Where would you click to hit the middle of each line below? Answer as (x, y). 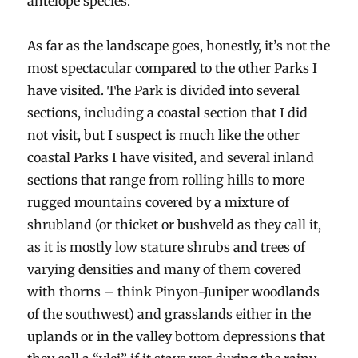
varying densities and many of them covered (165, 270)
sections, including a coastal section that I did (168, 113)
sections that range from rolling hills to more (166, 180)
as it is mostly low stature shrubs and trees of (167, 247)
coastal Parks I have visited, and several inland (171, 158)
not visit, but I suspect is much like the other (164, 135)
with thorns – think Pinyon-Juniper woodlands (174, 292)
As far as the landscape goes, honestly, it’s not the (179, 46)
